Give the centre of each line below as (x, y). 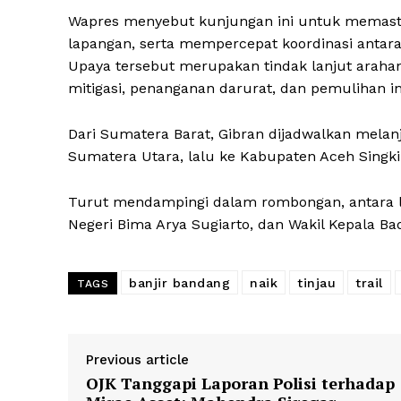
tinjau (316, 283)
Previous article (137, 360)
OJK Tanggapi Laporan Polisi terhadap (240, 384)
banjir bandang (179, 283)
